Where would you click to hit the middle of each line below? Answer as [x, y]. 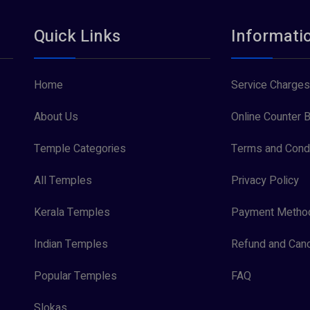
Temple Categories [80, 149]
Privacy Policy [265, 181]
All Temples [63, 181]
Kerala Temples [72, 212]
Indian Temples [71, 244]
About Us [56, 117]
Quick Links [77, 36]
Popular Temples [75, 276]
